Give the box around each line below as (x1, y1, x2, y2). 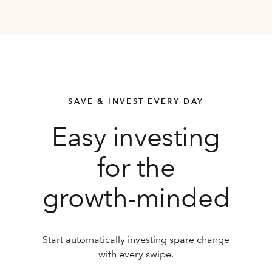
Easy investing (52, 121, 220, 154)
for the (97, 151, 175, 184)
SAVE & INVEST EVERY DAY (68, 97, 204, 106)
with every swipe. (98, 248, 174, 260)
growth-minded (42, 182, 230, 214)
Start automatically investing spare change (42, 234, 229, 246)
